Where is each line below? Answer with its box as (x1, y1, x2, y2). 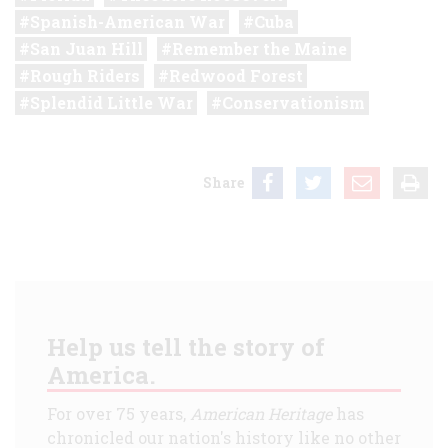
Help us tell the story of (47, 330, 325, 363)
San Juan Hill (30, 37, 143, 59)
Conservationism (222, 91, 365, 113)
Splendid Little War (30, 91, 193, 113)
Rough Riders (30, 64, 140, 86)
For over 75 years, (47, 402, 190, 424)
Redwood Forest (169, 64, 303, 86)
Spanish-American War (30, 10, 225, 32)
